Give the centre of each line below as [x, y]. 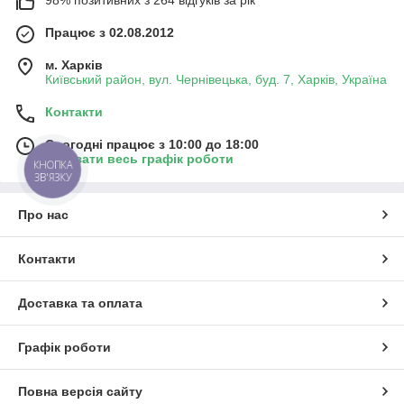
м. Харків [74, 64]
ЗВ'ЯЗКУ [53, 177]
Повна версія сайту [80, 391]
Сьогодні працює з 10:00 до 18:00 [152, 144]
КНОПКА [53, 165]
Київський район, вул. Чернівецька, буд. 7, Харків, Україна [216, 79]
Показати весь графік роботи [139, 158]
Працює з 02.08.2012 [110, 32]
